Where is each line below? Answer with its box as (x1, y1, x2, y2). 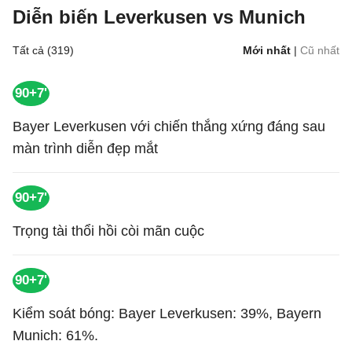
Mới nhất (243, 44, 291, 57)
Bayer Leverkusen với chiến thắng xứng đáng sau (13, 119, 325, 134)
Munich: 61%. (13, 328, 98, 343)
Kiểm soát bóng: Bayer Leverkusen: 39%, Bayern (13, 306, 321, 321)
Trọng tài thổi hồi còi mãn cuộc (13, 223, 204, 239)
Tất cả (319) (13, 44, 74, 57)
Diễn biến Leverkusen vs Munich (13, 6, 306, 27)
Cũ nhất (300, 44, 339, 57)
